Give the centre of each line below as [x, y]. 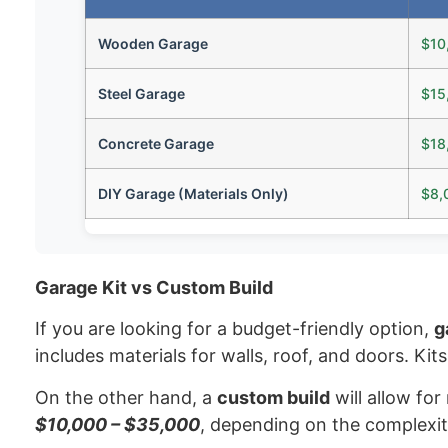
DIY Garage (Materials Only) [193, 193]
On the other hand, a [126, 397]
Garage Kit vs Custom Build [154, 287]
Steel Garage [141, 93]
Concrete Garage [156, 143]
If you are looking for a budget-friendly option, [234, 329]
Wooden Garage [153, 43]
